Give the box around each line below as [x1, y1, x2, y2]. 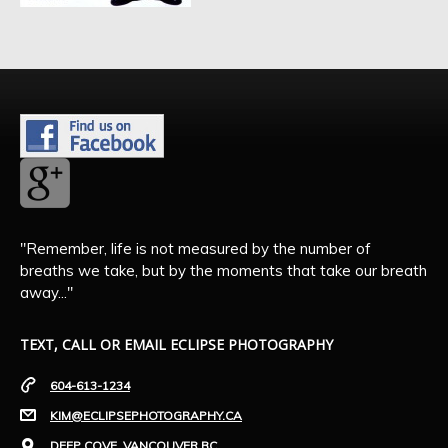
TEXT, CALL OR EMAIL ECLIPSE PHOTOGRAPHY [20, 335, 333, 355]
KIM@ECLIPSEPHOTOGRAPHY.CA [50, 408, 242, 424]
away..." [20, 283, 73, 303]
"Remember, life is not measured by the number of [20, 239, 371, 259]
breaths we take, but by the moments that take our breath [20, 261, 427, 281]
